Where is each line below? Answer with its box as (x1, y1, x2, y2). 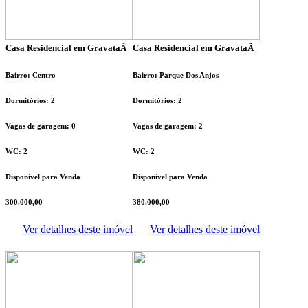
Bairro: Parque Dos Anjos (133, 70, 219, 79)
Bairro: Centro (5, 70, 56, 79)
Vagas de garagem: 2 (133, 121, 203, 130)
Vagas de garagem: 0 (5, 121, 76, 130)
